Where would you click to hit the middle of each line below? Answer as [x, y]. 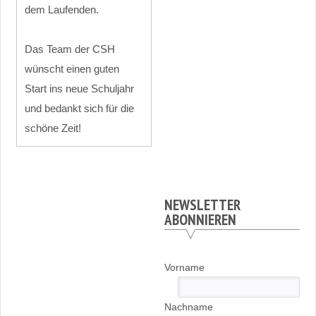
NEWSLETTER [202, 205]
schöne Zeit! [53, 128]
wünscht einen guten [72, 68]
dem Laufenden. [62, 9]
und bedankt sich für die [80, 108]
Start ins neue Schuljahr [80, 88]
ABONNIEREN [200, 220]
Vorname [184, 267]
